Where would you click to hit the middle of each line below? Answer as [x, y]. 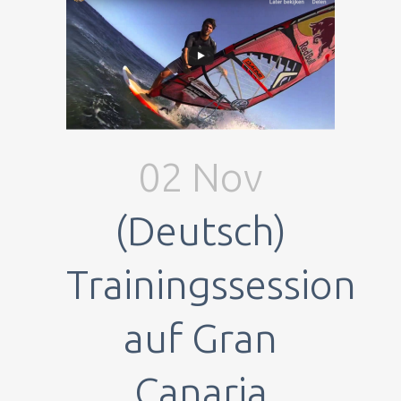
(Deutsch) [200, 230]
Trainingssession [211, 284]
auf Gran [200, 337]
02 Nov [200, 176]
